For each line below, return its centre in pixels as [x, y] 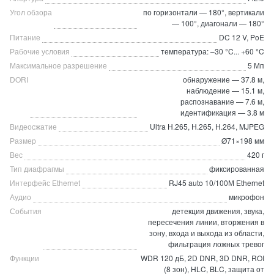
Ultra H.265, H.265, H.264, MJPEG [207, 126]
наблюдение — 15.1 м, [225, 90]
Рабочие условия [40, 51]
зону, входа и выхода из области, [207, 233]
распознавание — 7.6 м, [222, 101]
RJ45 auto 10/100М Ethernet [217, 183]
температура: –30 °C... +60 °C [213, 51]
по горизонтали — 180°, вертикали [204, 12]
